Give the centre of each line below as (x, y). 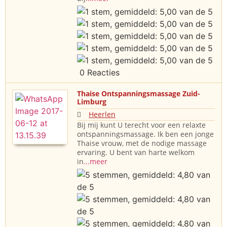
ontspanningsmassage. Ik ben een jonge (145, 134)
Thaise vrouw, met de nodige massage (142, 143)
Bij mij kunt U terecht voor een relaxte (141, 125)
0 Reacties (98, 73)
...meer (96, 162)
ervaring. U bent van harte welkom (136, 153)
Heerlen (102, 115)
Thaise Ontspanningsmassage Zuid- (139, 94)
